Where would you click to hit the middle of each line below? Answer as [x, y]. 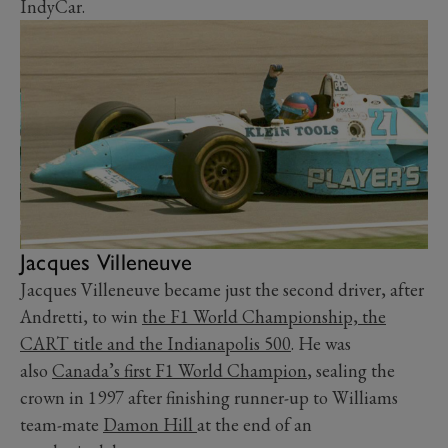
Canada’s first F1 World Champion [179, 371]
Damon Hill [150, 425]
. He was [321, 344]
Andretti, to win [81, 317]
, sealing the [351, 371]
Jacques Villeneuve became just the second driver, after [222, 290]
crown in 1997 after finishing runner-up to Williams [209, 398]
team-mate [61, 425]
